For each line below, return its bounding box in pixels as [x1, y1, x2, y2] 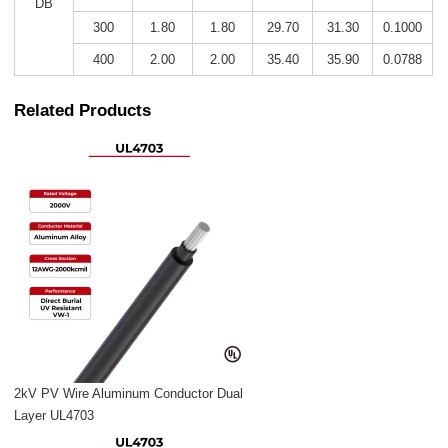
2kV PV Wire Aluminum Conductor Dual [14, 386, 244, 402]
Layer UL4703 [14, 408, 95, 424]
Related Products [14, 99, 152, 120]
